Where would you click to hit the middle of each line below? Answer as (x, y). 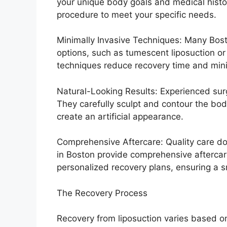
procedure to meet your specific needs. (137, 14)
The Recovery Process (102, 193)
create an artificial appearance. (120, 116)
